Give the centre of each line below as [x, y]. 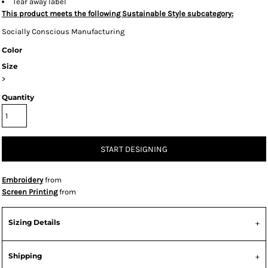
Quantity [18, 97]
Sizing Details [34, 222]
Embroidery [22, 180]
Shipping [25, 256]
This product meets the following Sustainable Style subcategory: [118, 13]
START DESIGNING [134, 150]
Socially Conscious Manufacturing [63, 31]
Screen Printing [30, 192]
